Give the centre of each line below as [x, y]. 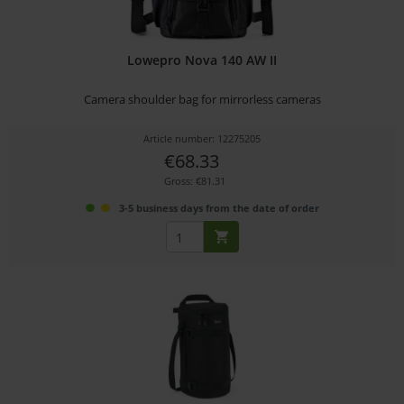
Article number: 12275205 [202, 139]
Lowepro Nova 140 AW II [202, 60]
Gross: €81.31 [194, 181]
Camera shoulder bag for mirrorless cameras [202, 100]
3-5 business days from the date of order [219, 208]
